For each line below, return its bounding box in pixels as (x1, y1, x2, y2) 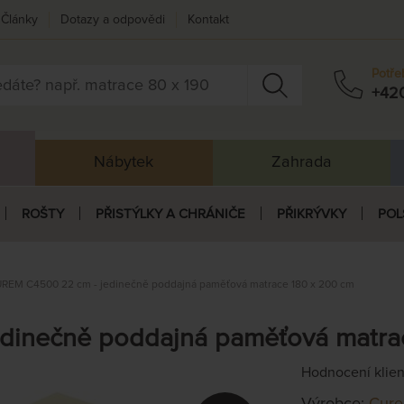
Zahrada (271, 153, 332, 170)
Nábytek (94, 153, 154, 170)
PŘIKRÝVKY (276, 207, 346, 221)
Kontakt (188, 13, 229, 26)
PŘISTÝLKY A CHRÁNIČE (95, 207, 245, 221)
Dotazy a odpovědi (60, 13, 165, 26)
